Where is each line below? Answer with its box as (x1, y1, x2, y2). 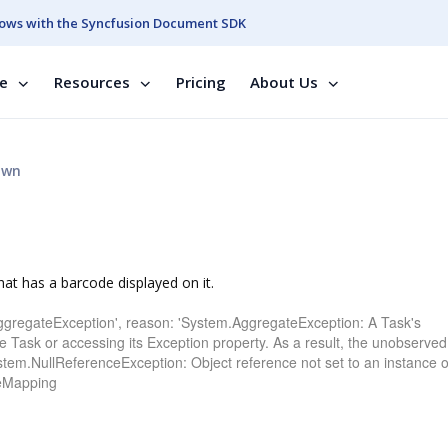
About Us (250, 72, 318, 92)
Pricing (176, 72, 226, 92)
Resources (54, 72, 130, 92)
